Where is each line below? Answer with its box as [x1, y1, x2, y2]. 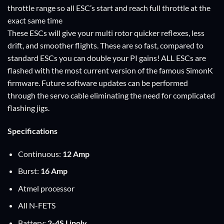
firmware [7, 78, 38, 88]
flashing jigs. [7, 103, 49, 113]
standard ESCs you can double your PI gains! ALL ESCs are [7, 53, 206, 63]
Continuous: [17, 148, 62, 158]
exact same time [7, 15, 62, 25]
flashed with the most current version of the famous [7, 65, 186, 75]
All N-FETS [17, 200, 55, 210]
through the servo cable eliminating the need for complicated [7, 90, 215, 100]
